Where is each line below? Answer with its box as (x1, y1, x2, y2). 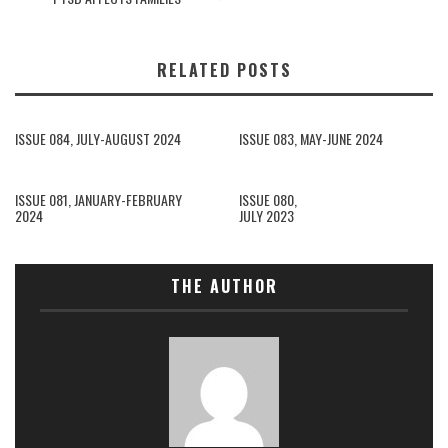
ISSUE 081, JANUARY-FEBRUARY (15, 189, 182, 211)
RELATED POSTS (156, 58, 292, 83)
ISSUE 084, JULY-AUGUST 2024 (15, 128, 181, 150)
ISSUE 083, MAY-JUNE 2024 (239, 128, 383, 150)
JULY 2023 (239, 205, 294, 227)
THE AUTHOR (170, 274, 278, 299)
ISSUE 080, (239, 189, 297, 211)
